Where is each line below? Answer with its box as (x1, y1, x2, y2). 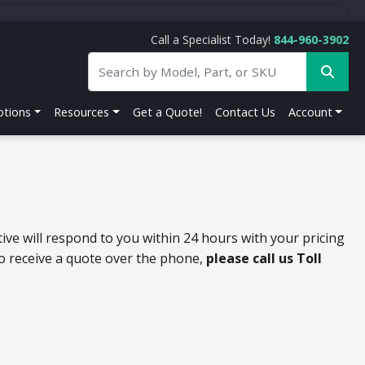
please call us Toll (206, 248, 322, 267)
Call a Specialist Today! (151, 32, 274, 47)
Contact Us (214, 103, 275, 120)
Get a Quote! (132, 103, 202, 120)
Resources (54, 103, 110, 120)
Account (288, 103, 332, 120)
